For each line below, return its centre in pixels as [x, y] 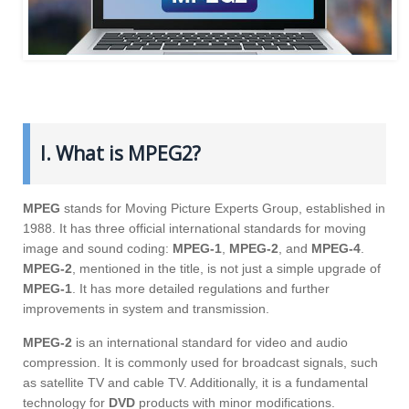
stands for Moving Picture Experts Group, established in [223, 208]
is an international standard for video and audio [210, 342]
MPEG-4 [336, 248]
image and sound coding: [98, 248]
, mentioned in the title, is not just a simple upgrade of [226, 268]
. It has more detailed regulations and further [201, 288]
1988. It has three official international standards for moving [194, 228]
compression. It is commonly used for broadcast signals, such [200, 362]
